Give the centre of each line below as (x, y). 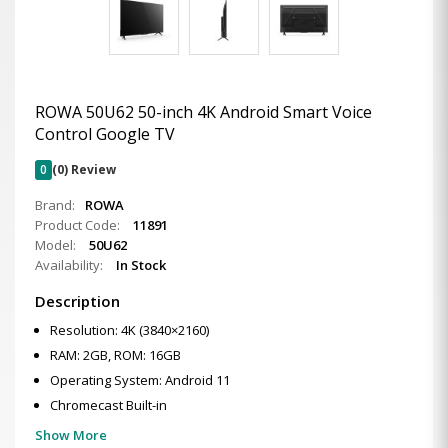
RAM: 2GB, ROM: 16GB (115, 355)
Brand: (55, 205)
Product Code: (79, 225)
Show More (71, 435)
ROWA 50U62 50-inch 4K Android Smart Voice (203, 112)
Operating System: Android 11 (140, 380)
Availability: (70, 265)
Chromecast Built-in (108, 405)
